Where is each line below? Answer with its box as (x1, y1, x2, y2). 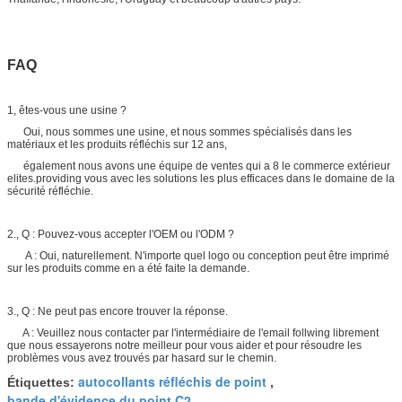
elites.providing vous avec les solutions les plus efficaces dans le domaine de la (7, 171, 395, 185)
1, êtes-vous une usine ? (7, 103, 127, 117)
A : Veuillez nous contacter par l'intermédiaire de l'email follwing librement (7, 326, 379, 339)
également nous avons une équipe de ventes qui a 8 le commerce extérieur (7, 159, 390, 172)
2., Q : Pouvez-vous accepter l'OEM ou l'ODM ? (7, 227, 234, 240)
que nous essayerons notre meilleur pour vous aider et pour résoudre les (7, 338, 362, 352)
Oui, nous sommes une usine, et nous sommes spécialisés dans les (7, 125, 352, 138)
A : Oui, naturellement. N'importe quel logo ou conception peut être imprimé (7, 249, 389, 262)
